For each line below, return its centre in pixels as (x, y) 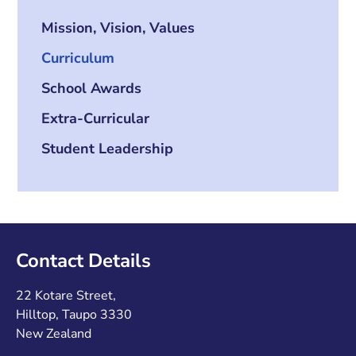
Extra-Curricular (96, 119)
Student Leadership (108, 149)
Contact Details (83, 261)
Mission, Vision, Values (118, 28)
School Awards (92, 89)
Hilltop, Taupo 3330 (74, 315)
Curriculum (78, 58)
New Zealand (54, 334)
